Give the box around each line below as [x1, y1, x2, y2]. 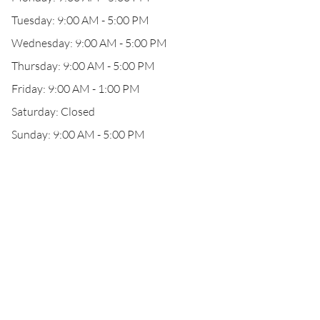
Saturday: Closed [11, 104, 95, 119]
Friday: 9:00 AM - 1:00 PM [11, 81, 140, 96]
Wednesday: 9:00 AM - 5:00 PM [11, 36, 167, 50]
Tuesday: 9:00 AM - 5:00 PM [11, 13, 149, 27]
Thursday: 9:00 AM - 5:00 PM [11, 59, 155, 73]
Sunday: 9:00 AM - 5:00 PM [11, 127, 145, 141]
